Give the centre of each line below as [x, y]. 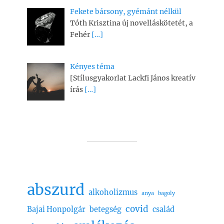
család [163, 209]
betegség [105, 209]
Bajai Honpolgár [56, 209]
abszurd [56, 189]
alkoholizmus [113, 192]
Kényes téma [92, 67]
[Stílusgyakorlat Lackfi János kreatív [132, 78]
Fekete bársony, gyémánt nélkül [125, 11]
